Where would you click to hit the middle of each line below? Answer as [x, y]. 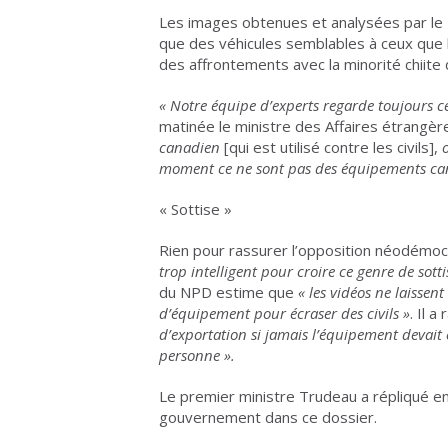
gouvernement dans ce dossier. [268, 417]
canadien [191, 147]
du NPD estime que [228, 292]
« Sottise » [195, 209]
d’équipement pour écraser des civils [279, 313]
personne [189, 355]
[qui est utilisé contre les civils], [331, 147]
